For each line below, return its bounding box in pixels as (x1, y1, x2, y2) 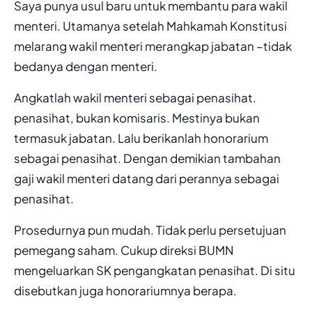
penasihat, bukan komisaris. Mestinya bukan (14, 109, 260, 125)
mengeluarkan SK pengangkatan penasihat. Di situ (14, 262, 295, 278)
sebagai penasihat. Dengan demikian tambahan (14, 150, 281, 166)
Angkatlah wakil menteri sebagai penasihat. (14, 89, 256, 105)
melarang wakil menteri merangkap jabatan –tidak (14, 38, 292, 54)
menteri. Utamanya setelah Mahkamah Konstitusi (14, 17, 287, 33)
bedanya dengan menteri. (14, 58, 157, 74)
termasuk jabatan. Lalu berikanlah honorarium (14, 130, 268, 146)
